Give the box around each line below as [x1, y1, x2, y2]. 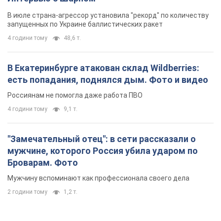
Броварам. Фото [7, 157, 78, 168]
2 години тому [7, 188, 47, 196]
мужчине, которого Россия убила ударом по [7, 146, 198, 156]
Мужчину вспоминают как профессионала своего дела [7, 174, 189, 183]
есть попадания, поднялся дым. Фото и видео [7, 74, 208, 85]
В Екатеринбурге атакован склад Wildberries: [7, 63, 199, 74]
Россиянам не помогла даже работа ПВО [7, 91, 143, 100]
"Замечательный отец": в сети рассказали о [7, 134, 196, 145]
